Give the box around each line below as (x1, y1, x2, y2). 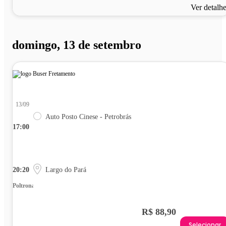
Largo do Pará (45, 166, 86, 174)
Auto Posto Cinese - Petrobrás (45, 113, 131, 121)
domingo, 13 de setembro (12, 38, 141, 51)
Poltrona (13, 182, 35, 190)
